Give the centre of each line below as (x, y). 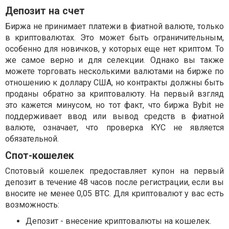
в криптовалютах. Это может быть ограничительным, (114, 38)
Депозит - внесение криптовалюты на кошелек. (118, 221)
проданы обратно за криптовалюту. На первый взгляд (114, 94)
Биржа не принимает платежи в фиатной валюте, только (114, 27)
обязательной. (32, 139)
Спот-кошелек (40, 156)
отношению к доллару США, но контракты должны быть (114, 83)
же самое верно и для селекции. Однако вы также (114, 60)
